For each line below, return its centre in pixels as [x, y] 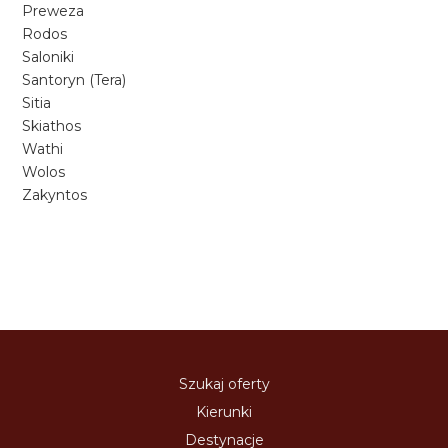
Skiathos [52, 126]
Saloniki [48, 57]
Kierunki [224, 412]
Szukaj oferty [224, 384]
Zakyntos [55, 195]
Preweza [53, 11]
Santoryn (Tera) [74, 80]
